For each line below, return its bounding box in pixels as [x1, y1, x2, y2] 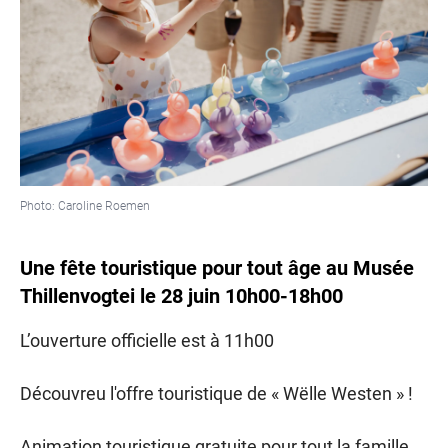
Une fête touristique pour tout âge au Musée [20, 256, 414, 281]
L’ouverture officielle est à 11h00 [20, 330, 274, 352]
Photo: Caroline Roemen [20, 199, 150, 214]
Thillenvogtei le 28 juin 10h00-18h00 [20, 284, 343, 309]
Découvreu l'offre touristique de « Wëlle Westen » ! [20, 383, 413, 405]
